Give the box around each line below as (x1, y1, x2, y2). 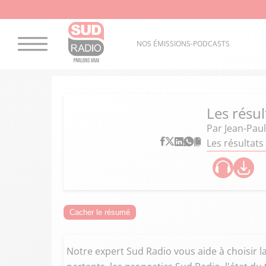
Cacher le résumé (69, 208, 130, 217)
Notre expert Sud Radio (66, 245, 172, 258)
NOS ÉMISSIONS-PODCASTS (136, 39, 230, 49)
